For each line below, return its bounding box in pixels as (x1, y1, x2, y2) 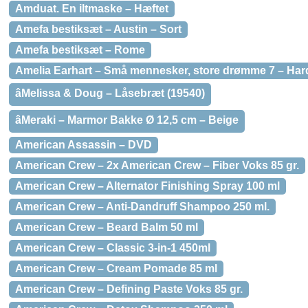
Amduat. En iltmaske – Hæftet (15, 3, 168, 14)
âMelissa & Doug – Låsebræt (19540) (15, 87, 205, 99)
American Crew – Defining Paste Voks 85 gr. (15, 283, 243, 295)
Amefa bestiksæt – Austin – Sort (15, 23, 181, 35)
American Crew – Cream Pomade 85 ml (15, 263, 217, 274)
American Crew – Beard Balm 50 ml (15, 221, 198, 233)
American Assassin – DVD (15, 139, 152, 151)
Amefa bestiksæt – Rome (15, 44, 145, 56)
